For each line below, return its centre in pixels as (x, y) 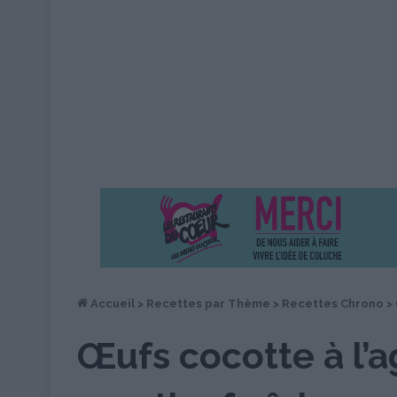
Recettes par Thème (208, 304)
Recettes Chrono (333, 304)
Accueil (111, 304)
